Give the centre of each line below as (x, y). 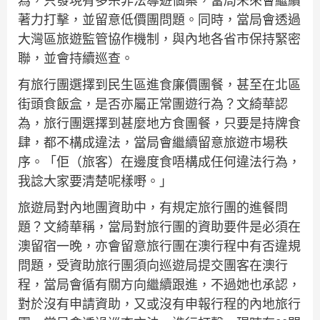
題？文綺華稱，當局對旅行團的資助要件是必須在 (159, 227)
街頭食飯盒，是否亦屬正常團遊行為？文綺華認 (153, 104)
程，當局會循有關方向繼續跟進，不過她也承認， (159, 285)
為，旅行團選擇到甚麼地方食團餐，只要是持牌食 (159, 124)
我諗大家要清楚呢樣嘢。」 (95, 181)
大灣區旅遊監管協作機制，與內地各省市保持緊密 (159, 39)
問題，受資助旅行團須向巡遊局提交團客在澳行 (153, 266)
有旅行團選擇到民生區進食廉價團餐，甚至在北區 (159, 85)
